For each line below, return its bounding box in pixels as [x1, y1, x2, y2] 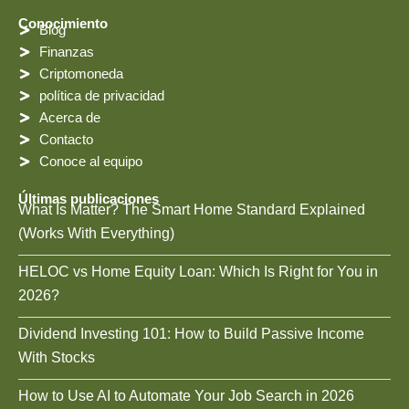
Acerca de [38, 110, 100, 125]
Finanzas [38, 45, 94, 59]
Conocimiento [18, 16, 108, 31]
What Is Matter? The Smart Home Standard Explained [18, 202, 365, 217]
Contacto [38, 132, 93, 147]
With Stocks [18, 350, 95, 365]
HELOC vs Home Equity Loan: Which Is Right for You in [18, 264, 378, 279]
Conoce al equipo [38, 154, 142, 169]
